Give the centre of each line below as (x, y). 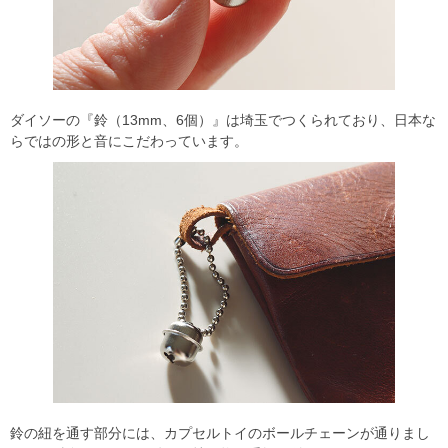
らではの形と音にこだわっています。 (129, 140)
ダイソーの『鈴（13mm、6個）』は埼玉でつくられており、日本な (223, 119)
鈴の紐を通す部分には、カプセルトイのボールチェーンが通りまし (220, 432)
